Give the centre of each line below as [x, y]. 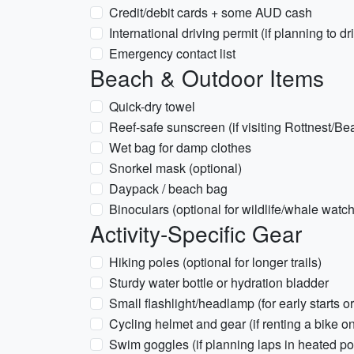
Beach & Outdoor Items [207, 77]
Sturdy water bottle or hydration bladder [219, 282]
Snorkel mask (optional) [175, 168]
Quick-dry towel [152, 106]
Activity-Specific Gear [196, 233]
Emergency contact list [172, 53]
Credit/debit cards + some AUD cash [211, 12]
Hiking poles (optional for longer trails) [215, 262]
